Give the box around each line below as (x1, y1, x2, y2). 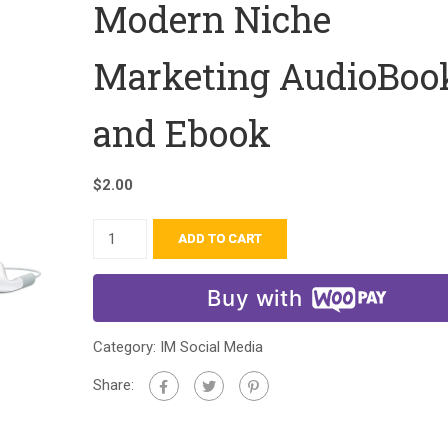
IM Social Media (159, 338, 263, 356)
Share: (92, 375, 134, 394)
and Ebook (92, 109, 271, 157)
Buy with (207, 285, 303, 311)
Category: (92, 338, 160, 356)
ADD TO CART (178, 231, 263, 246)
